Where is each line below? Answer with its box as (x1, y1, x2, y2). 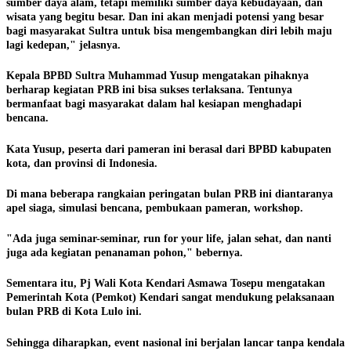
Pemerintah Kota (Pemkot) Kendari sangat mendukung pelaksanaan (6, 291, 335, 304)
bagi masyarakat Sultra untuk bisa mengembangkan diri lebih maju (6, 25, 332, 38)
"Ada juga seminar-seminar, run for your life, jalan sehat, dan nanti (6, 233, 331, 245)
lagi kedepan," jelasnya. (6, 39, 121, 52)
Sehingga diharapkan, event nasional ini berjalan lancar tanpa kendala (6, 336, 345, 349)
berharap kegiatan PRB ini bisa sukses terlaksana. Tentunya (6, 84, 292, 96)
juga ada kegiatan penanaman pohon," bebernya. (6, 247, 243, 259)
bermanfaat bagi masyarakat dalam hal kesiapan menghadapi (6, 98, 302, 110)
